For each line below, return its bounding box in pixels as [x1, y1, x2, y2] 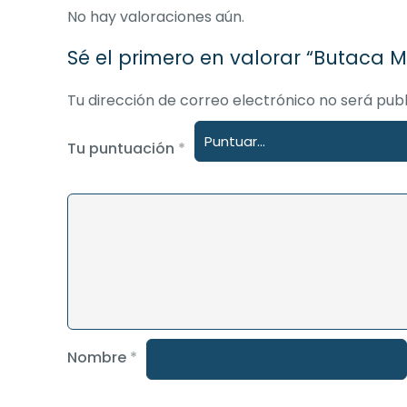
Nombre [67, 347, 130, 368]
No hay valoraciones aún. [67, 6, 244, 27]
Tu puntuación [67, 138, 178, 159]
